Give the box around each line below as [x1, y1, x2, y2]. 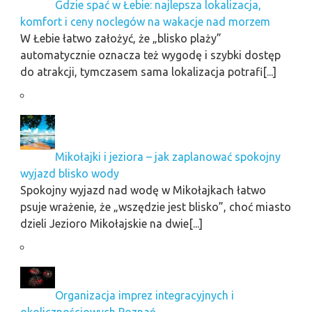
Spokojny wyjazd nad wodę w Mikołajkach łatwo [19, 183, 266, 196]
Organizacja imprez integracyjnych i [54, 289, 234, 302]
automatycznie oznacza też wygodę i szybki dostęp [19, 48, 281, 61]
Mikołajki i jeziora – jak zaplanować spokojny [54, 150, 281, 163]
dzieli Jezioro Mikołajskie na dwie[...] [19, 217, 203, 230]
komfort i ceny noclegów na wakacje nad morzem [19, 15, 270, 28]
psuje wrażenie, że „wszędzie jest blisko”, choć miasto [19, 200, 291, 213]
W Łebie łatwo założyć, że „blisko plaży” [19, 31, 221, 45]
